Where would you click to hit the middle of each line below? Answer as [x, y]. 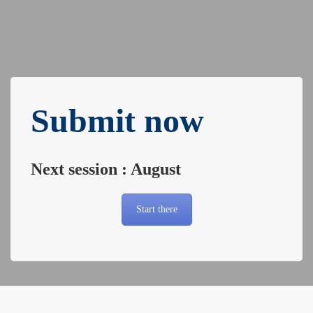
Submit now [117, 121]
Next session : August [106, 169]
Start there [156, 209]
